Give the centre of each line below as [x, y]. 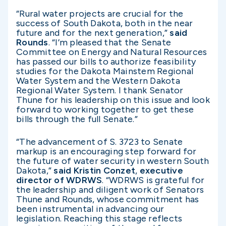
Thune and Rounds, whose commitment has [108, 199]
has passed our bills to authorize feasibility [106, 62]
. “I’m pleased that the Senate [109, 43]
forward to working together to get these [105, 110]
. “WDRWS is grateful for [153, 180]
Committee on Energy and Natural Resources [112, 52]
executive [161, 170]
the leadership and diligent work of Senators [110, 189]
